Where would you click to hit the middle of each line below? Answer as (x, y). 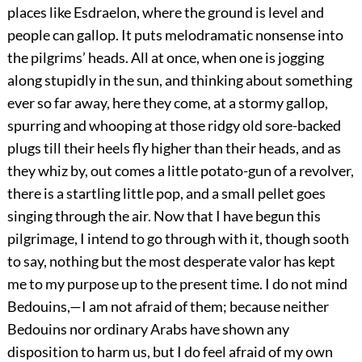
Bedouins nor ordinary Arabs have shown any (148, 328)
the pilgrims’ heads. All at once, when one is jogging (165, 57)
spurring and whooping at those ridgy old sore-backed (174, 125)
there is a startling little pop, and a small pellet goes (166, 193)
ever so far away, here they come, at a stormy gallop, (167, 102)
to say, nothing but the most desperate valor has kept (171, 261)
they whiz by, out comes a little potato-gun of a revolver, (180, 170)
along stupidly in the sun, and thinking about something (179, 80)
